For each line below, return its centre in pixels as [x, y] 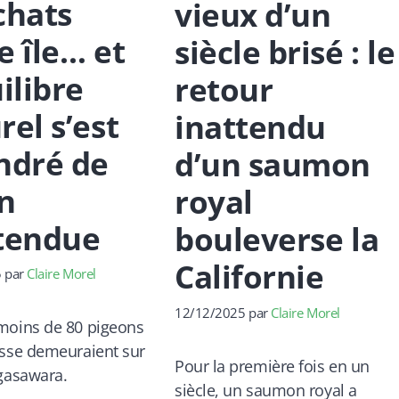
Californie [249, 276]
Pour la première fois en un [272, 366]
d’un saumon [273, 164]
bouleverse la [277, 239]
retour [224, 89]
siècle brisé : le [285, 52]
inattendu [250, 126]
